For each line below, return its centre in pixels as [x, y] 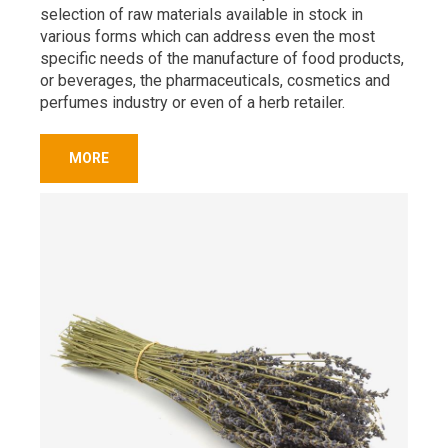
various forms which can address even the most [207, 36]
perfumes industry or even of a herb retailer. [192, 102]
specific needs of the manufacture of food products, [222, 58]
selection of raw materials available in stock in [201, 14]
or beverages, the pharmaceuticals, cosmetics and [215, 80]
